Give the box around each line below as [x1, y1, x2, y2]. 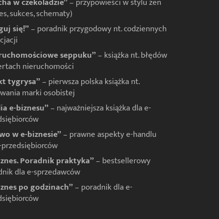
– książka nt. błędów [95, 48, 167, 63]
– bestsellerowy [93, 154, 151, 168]
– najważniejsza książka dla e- [48, 101, 151, 115]
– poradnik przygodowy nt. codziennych [28, 22, 167, 36]
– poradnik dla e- [72, 180, 132, 195]
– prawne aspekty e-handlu [61, 128, 156, 142]
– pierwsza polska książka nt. [40, 75, 139, 89]
